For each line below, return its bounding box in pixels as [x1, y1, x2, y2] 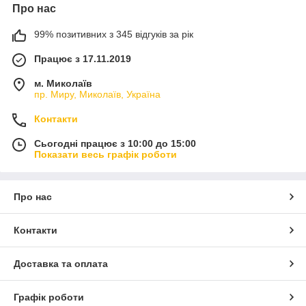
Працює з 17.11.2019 [34, 53, 131, 64]
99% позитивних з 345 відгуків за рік [34, 28, 193, 40]
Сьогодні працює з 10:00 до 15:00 [34, 137, 196, 149]
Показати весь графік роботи [34, 148, 177, 160]
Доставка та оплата [14, 258, 108, 269]
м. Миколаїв [34, 77, 92, 89]
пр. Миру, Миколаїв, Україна [34, 88, 161, 100]
